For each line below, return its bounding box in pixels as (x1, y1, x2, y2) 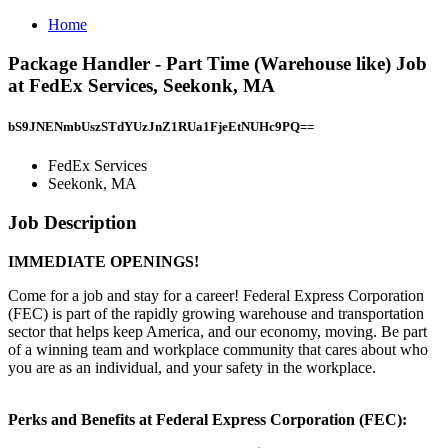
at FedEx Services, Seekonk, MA (8, 74, 275, 96)
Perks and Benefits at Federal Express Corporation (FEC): (8, 410, 407, 428)
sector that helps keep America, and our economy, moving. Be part (8, 322, 427, 340)
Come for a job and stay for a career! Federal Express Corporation (8, 286, 424, 304)
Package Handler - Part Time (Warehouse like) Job (8, 52, 427, 74)
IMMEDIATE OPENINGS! (8, 252, 199, 270)
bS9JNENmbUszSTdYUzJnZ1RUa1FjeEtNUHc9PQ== (8, 118, 314, 134)
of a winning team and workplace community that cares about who (8, 340, 428, 358)
